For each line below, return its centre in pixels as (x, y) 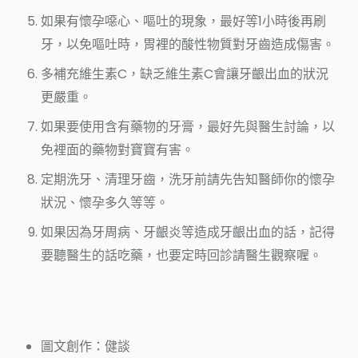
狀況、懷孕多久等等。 (104, 202)
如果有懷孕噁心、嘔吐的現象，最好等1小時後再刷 (183, 21)
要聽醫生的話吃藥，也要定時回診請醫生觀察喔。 (181, 255)
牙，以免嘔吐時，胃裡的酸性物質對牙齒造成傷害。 (187, 44)
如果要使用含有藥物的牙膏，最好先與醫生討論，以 (187, 126)
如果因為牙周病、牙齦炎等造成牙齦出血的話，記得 (187, 232)
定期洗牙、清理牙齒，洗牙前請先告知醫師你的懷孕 (187, 179)
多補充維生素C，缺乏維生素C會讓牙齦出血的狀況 (184, 74)
